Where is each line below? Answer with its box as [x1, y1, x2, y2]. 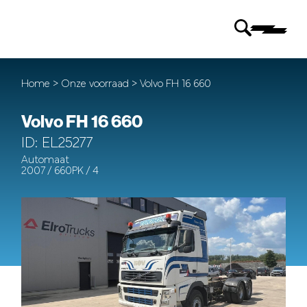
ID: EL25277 [21, 136, 94, 151]
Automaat [21, 155, 70, 166]
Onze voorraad [61, 79, 132, 90]
